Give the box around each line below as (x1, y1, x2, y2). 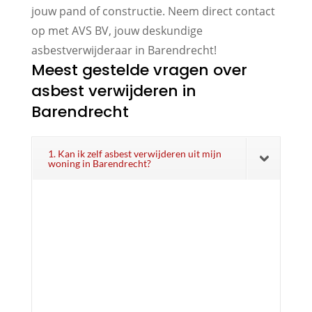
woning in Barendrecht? (47, 157, 151, 169)
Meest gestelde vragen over (31, 58, 247, 81)
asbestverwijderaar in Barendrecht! (31, 42, 217, 58)
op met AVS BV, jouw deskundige (31, 22, 203, 38)
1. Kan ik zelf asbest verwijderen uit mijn (47, 147, 221, 159)
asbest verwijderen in (31, 79, 196, 102)
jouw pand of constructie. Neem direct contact (31, 3, 275, 19)
